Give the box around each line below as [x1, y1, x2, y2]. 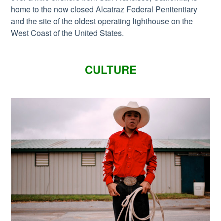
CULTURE [84, 61, 137, 77]
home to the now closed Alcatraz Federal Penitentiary [11, 3, 198, 15]
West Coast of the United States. [11, 27, 124, 38]
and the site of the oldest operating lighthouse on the [11, 15, 193, 27]
